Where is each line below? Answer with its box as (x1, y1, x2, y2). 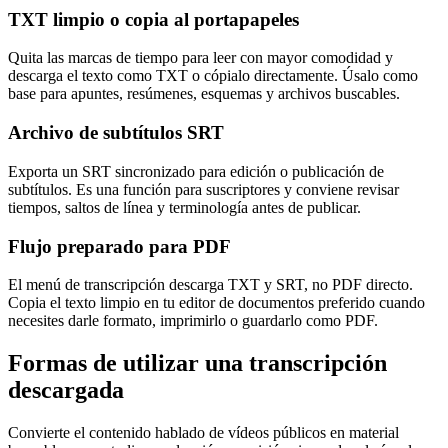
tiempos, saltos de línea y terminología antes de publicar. (8, 198, 361, 216)
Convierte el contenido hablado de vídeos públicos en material (8, 424, 399, 442)
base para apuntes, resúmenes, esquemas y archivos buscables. (8, 85, 400, 103)
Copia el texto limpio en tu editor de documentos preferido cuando (8, 294, 425, 312)
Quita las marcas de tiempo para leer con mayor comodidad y (8, 49, 393, 67)
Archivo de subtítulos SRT (8, 122, 224, 144)
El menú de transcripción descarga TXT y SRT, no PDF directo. (8, 276, 413, 294)
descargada (8, 377, 124, 404)
